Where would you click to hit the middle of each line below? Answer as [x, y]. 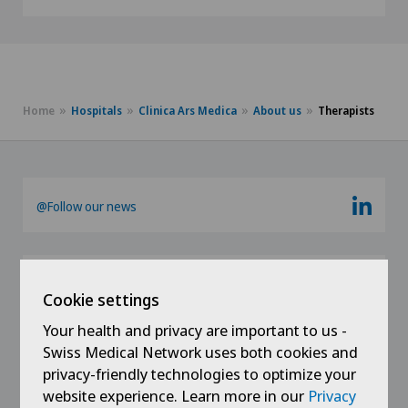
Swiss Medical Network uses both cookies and [201, 352]
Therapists [346, 111]
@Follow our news [87, 206]
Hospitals [97, 111]
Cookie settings [102, 300]
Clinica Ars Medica [188, 111]
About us [277, 111]
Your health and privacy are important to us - [195, 330]
